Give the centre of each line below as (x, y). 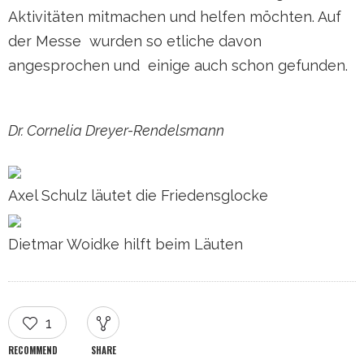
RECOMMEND (33, 350)
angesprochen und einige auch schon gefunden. (182, 65)
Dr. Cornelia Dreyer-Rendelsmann (116, 130)
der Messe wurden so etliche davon (135, 41)
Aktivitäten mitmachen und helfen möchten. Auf (175, 17)
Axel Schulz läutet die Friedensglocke (138, 195)
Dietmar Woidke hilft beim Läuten (126, 244)
